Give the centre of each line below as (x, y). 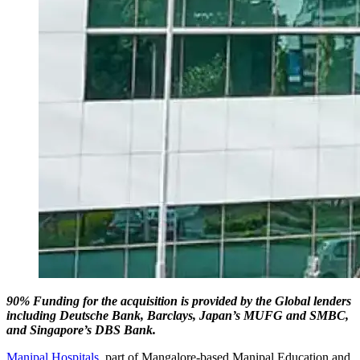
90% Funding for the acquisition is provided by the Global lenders (179, 301)
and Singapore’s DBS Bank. (81, 329)
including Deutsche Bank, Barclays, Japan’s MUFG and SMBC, (178, 315)
